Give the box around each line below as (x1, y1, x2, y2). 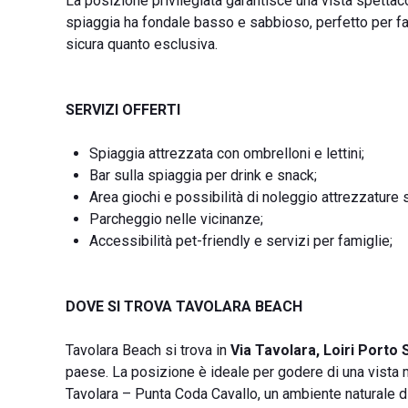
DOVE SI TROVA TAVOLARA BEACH (66, 298, 302, 315)
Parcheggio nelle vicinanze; (89, 210, 263, 228)
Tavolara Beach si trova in (66, 342, 230, 359)
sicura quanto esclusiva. (66, 36, 218, 53)
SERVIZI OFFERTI (66, 101, 180, 118)
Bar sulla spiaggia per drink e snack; (89, 167, 317, 184)
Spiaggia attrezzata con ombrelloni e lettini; (89, 145, 364, 162)
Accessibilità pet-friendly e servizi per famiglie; (89, 232, 393, 250)
